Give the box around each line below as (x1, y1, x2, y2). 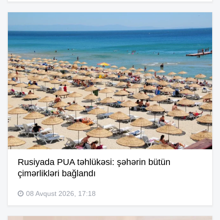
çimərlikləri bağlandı (18, 168, 96, 178)
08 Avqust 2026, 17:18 (26, 189, 96, 197)
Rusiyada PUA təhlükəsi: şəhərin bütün (18, 157, 170, 167)
